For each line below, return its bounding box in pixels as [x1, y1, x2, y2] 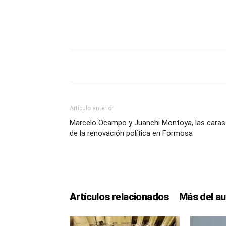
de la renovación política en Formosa [70, 129, 193, 138]
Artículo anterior [70, 105, 114, 112]
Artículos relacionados [70, 191, 169, 203]
